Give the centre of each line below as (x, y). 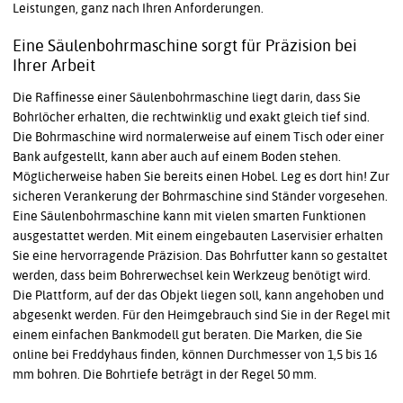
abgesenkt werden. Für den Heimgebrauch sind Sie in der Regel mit (201, 314)
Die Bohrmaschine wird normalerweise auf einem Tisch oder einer (198, 136)
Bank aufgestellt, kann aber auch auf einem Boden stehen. (177, 156)
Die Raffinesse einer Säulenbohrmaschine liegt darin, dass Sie (187, 97)
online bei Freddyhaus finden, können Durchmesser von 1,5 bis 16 (195, 354)
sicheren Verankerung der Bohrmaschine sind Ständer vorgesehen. (200, 196)
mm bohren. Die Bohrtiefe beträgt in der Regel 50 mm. (165, 374)
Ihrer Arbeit (54, 66)
